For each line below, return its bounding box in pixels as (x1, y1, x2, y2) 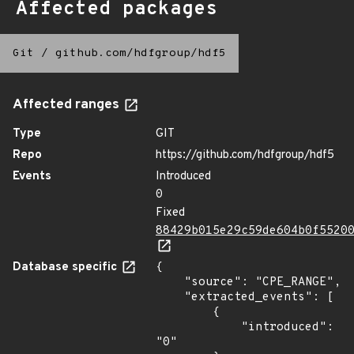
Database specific (13, 260, 120, 275)
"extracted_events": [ (156, 290, 184, 305)
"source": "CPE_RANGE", (156, 275, 184, 290)
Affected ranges (13, 96, 122, 114)
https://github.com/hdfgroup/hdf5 (156, 148, 334, 163)
